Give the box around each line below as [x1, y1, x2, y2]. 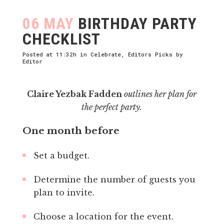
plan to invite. [33, 187, 94, 197]
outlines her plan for [124, 88, 197, 99]
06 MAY [22, 13, 74, 33]
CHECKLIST [22, 29, 100, 48]
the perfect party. [81, 101, 142, 112]
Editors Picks [127, 50, 172, 58]
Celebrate [90, 50, 121, 58]
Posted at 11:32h [22, 50, 76, 58]
